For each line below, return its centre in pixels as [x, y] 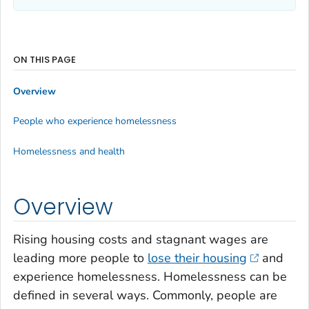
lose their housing [197, 258]
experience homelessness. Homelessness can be [150, 277]
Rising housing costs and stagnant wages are [141, 240]
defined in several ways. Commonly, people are [145, 296]
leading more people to [80, 258]
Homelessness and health [69, 151]
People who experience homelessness [95, 121]
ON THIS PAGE [44, 60]
